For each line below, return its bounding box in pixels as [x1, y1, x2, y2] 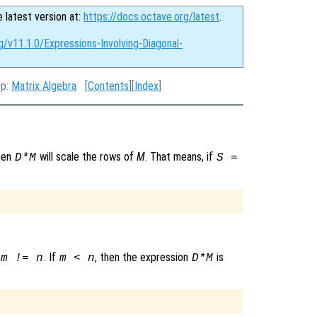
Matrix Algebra [11, 79, 76, 93]
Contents [88, 79, 129, 93]
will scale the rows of [36, 149, 137, 163]
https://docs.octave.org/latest [83, 10, 219, 23]
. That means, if [144, 149, 216, 163]
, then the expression [95, 250, 192, 264]
